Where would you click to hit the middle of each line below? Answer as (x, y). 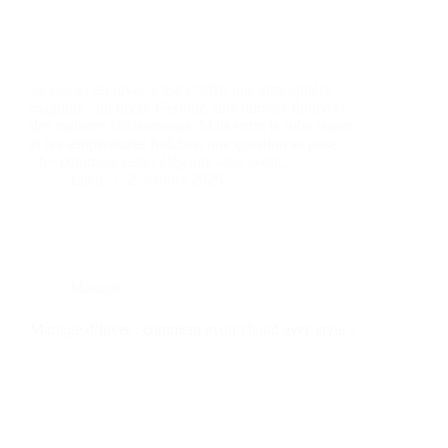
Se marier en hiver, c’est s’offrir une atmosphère (180, 89)
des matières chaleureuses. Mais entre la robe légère (192, 125)
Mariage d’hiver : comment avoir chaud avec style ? (193, 329)
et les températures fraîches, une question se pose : (187, 143)
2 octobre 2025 (175, 179)
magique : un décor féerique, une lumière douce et (187, 107)
